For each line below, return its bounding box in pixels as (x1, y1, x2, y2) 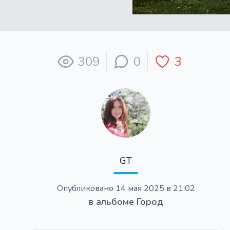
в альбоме (88, 196, 137, 208)
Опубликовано (56, 183, 113, 194)
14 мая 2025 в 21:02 (113, 183, 195, 194)
